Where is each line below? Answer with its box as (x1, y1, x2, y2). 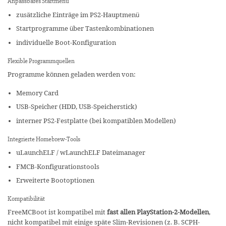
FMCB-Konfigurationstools (16, 162, 99, 171)
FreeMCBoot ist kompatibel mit (8, 208, 107, 216)
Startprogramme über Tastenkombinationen (16, 24, 154, 33)
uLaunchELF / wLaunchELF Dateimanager (16, 148, 145, 157)
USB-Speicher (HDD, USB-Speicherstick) (16, 102, 137, 111)
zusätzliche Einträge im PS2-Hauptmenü (16, 10, 139, 19)
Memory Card (16, 88, 59, 97)
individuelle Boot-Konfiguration (16, 38, 116, 47)
